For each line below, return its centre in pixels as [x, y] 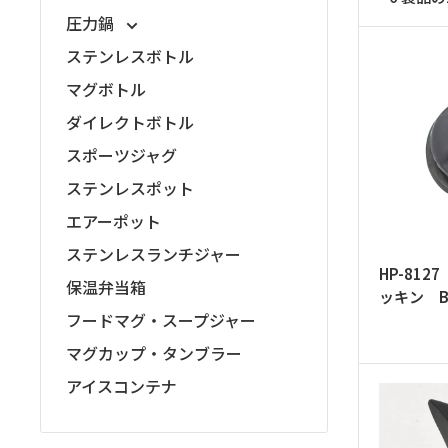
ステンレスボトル [130, 56]
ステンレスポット [130, 188]
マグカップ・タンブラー [154, 353]
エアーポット [113, 221]
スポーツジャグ [121, 155]
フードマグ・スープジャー [161, 320]
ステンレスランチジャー [153, 254]
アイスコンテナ [121, 386]
